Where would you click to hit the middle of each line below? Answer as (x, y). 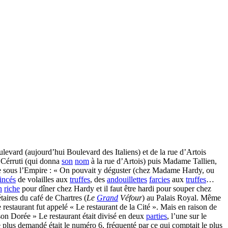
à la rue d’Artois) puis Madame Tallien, (153, 161)
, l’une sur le (187, 216)
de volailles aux (43, 179)
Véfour (130, 198)
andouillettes (127, 179)
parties (156, 216)
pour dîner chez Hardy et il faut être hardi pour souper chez (116, 189)
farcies (160, 179)
